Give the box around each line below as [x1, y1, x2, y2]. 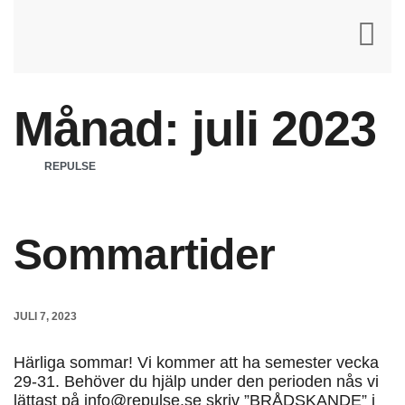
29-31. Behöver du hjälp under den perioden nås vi [14, 372, 379, 391]
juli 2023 [192, 101, 376, 155]
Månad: [14, 101, 192, 155]
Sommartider [14, 231, 276, 278]
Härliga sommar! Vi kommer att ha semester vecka [14, 353, 379, 372]
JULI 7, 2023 [14, 310, 77, 323]
